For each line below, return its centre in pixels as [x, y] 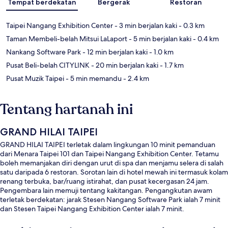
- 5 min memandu [93, 78]
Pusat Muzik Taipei [35, 78]
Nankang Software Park [44, 52]
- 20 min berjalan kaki [124, 65]
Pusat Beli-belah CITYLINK [48, 65]
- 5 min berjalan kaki [159, 38]
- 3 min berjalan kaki [145, 25]
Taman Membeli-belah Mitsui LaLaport [67, 38]
